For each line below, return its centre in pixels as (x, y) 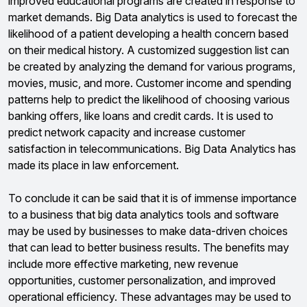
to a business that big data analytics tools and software (144, 214)
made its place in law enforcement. (94, 165)
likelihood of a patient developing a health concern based (148, 34)
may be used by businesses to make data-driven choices (148, 231)
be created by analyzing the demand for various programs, (152, 66)
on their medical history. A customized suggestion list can (149, 50)
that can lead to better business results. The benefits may (149, 247)
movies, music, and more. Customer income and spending (150, 83)
